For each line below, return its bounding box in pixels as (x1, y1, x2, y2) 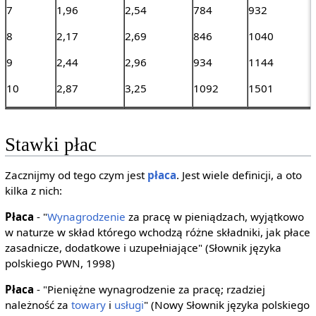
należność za (4, 298, 71, 312)
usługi (114, 298, 144, 312)
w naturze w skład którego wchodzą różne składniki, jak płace (4, 225, 310, 240)
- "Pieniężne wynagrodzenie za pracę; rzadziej (33, 282, 265, 297)
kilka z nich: (4, 183, 62, 197)
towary (71, 298, 106, 312)
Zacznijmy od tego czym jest (4, 167, 147, 182)
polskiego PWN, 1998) (4, 256, 115, 271)
